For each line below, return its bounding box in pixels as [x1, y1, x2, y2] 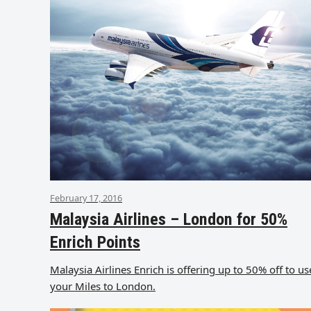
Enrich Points [50, 233, 140, 253]
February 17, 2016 [50, 192, 122, 205]
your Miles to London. [50, 279, 155, 294]
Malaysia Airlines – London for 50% [50, 210, 287, 230]
